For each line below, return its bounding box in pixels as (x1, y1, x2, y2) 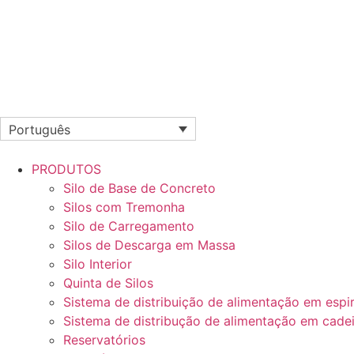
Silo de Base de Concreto (63, 179, 216, 196)
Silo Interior (63, 255, 132, 272)
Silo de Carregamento (63, 217, 194, 234)
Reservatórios (63, 331, 145, 348)
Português (9, 121, 70, 137)
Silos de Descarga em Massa (63, 236, 235, 253)
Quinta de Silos (63, 274, 153, 291)
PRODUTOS (32, 160, 101, 177)
